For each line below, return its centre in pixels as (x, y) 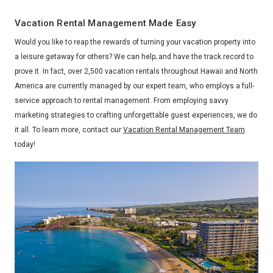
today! (25, 145)
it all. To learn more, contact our (69, 130)
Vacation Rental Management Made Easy (105, 23)
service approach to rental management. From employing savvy (122, 101)
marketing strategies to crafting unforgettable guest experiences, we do (136, 115)
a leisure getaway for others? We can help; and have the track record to (134, 57)
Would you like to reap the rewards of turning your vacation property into (135, 42)
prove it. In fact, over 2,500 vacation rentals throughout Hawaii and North (136, 72)
